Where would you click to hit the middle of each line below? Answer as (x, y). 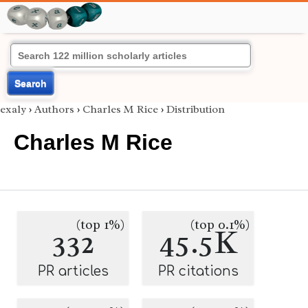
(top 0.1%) (220, 225)
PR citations (198, 271)
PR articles (73, 271)
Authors (54, 109)
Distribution (196, 109)
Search (31, 83)
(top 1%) (100, 225)
